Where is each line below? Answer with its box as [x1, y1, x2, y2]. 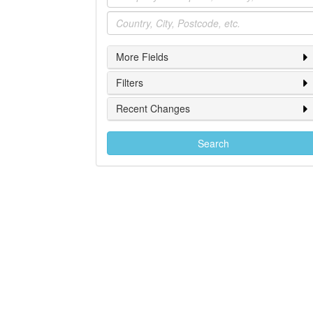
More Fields [116, 50, 168, 64]
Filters [116, 75, 143, 89]
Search [197, 136, 229, 150]
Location [106, 10, 149, 24]
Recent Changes [116, 101, 190, 115]
